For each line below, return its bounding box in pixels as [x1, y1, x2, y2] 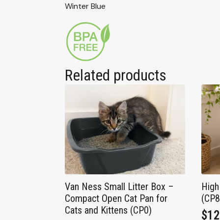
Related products [65, 66, 166, 84]
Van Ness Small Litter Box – [65, 180, 174, 192]
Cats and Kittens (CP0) [65, 204, 152, 216]
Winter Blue [65, 1, 106, 12]
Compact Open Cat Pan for [65, 192, 167, 204]
